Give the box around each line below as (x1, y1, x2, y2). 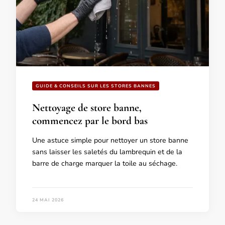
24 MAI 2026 (32, 197, 64, 203)
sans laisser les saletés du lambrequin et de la (32, 147, 182, 157)
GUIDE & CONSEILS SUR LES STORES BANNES (36, 82, 156, 89)
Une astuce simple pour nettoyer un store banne (32, 135, 188, 145)
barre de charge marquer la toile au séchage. (32, 158, 177, 168)
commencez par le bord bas (32, 114, 148, 127)
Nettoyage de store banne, (32, 100, 142, 114)
